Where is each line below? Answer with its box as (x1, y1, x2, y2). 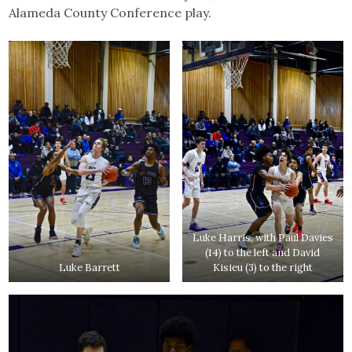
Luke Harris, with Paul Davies (192, 230, 333, 244)
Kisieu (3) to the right (212, 260, 313, 274)
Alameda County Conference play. (9, 4, 212, 20)
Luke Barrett (58, 260, 120, 274)
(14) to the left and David (205, 245, 321, 259)
